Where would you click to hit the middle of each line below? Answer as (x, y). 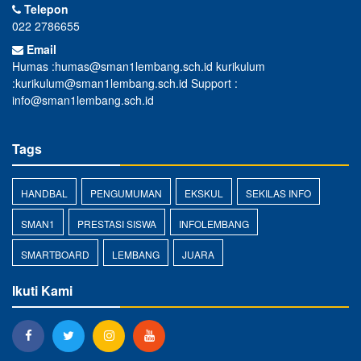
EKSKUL (204, 193)
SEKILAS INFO (278, 193)
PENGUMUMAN (126, 193)
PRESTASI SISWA (117, 224)
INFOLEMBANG (214, 224)
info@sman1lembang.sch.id (83, 100)
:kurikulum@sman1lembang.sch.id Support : (125, 83)
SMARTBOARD (55, 254)
